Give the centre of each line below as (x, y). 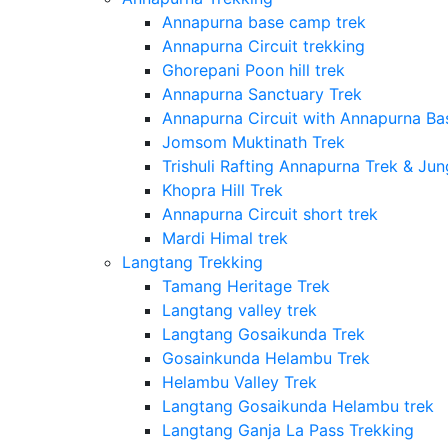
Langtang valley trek (239, 310)
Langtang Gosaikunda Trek (263, 334)
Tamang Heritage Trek (245, 286)
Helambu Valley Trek (239, 382)
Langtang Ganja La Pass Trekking (287, 430)
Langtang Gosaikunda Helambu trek (297, 406)
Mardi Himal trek (224, 238)
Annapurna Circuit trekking (263, 46)
